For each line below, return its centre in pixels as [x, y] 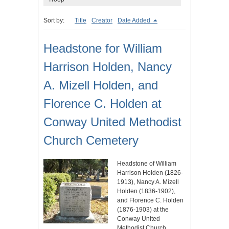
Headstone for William [103, 49]
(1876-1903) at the [143, 210]
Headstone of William [147, 164]
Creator [102, 21]
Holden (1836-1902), [146, 191]
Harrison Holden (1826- [150, 173]
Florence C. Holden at [102, 104]
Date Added [135, 21]
